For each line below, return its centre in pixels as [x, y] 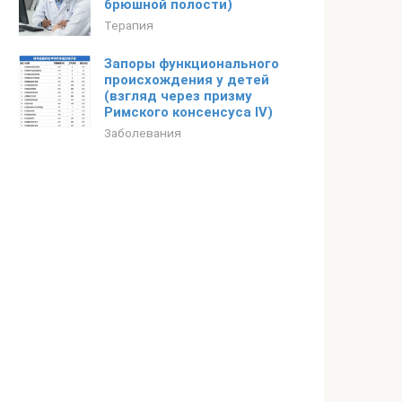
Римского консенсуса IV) [188, 112]
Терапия [129, 25]
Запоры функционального [192, 64]
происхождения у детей [187, 80]
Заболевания [143, 133]
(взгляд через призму [178, 96]
